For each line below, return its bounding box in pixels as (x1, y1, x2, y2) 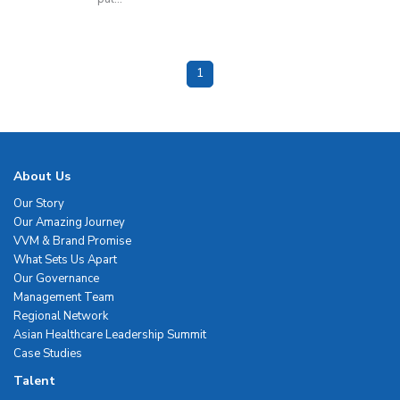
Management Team (13, 289, 114, 306)
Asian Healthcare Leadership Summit (13, 327, 206, 344)
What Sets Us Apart (13, 252, 117, 269)
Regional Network (13, 308, 108, 325)
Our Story (13, 196, 64, 212)
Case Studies (13, 346, 82, 362)
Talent (13, 372, 55, 390)
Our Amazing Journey (13, 214, 125, 231)
